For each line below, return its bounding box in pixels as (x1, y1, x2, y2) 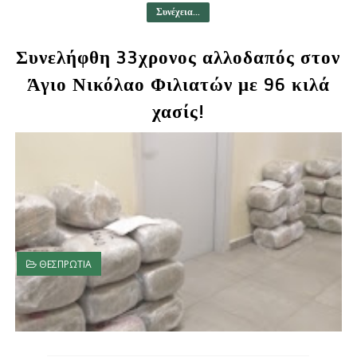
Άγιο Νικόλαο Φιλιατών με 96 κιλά (26, 74, 330, 97)
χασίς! (151, 101, 205, 124)
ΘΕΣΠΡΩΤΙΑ (38, 257, 92, 272)
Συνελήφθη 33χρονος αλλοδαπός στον (16, 47, 341, 70)
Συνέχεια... (156, 6, 201, 19)
